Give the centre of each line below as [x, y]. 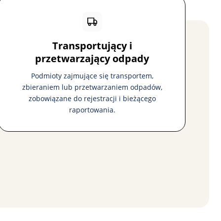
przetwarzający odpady [92, 58]
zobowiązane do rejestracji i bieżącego [92, 98]
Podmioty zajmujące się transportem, [92, 76]
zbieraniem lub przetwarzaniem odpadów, [92, 87]
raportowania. [92, 110]
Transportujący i [92, 46]
